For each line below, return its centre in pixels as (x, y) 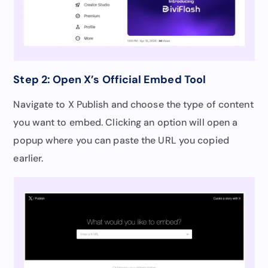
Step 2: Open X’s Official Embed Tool (109, 79)
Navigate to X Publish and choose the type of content (133, 104)
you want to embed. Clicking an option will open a (126, 122)
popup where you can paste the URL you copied (121, 140)
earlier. (28, 158)
